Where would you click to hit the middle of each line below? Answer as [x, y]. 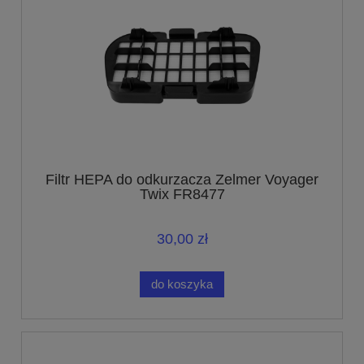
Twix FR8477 [182, 195]
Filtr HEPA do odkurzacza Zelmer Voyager [182, 180]
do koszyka [182, 284]
